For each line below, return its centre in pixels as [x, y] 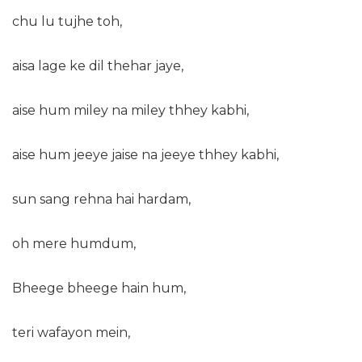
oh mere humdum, [74, 244]
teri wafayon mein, [71, 333]
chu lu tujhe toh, [67, 21]
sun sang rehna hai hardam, [101, 199]
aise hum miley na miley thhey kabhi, [130, 110]
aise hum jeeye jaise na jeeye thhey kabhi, [145, 155]
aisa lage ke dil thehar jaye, [98, 66]
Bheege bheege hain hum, [99, 288]
